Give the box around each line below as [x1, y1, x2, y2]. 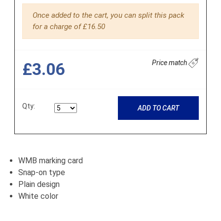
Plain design [18, 180, 60, 189]
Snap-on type [18, 168, 65, 178]
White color [18, 191, 58, 201]
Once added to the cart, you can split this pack [33, 11, 184, 20]
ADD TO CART [137, 104, 179, 112]
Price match [152, 58, 188, 67]
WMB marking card [18, 156, 83, 166]
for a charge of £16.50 [33, 22, 105, 32]
